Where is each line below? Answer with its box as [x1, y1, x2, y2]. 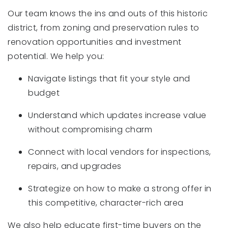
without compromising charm [28, 124, 152, 135]
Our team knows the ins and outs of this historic [8, 8, 208, 19]
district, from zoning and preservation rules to [8, 22, 199, 34]
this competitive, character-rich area [28, 197, 184, 209]
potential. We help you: [8, 50, 104, 62]
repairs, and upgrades [28, 160, 122, 172]
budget [28, 87, 60, 99]
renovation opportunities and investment [8, 36, 182, 48]
